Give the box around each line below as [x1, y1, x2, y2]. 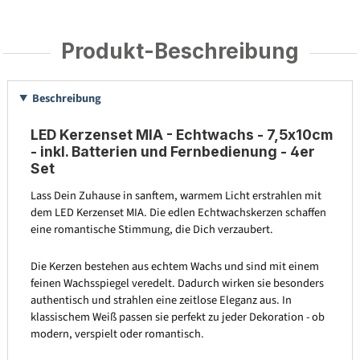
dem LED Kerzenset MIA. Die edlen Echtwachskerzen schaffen [30, 203, 326, 221]
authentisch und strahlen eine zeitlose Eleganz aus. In [30, 292, 292, 309]
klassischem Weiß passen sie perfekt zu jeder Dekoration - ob [30, 309, 325, 326]
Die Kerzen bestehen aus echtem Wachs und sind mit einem [30, 258, 319, 276]
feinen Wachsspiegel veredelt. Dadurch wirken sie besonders [30, 275, 324, 292]
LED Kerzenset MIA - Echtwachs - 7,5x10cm [30, 125, 333, 143]
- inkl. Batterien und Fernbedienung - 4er [30, 142, 315, 160]
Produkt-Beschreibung [61, 39, 299, 64]
